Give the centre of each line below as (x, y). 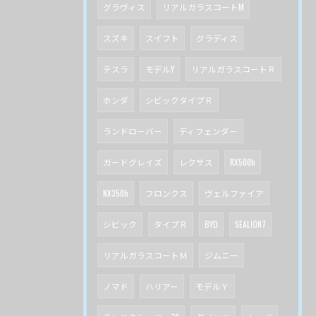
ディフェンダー (208, 131)
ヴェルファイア (234, 193)
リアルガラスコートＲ (233, 69)
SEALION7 (250, 224)
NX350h (116, 193)
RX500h (243, 162)
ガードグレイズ (133, 162)
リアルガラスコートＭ (145, 255)
